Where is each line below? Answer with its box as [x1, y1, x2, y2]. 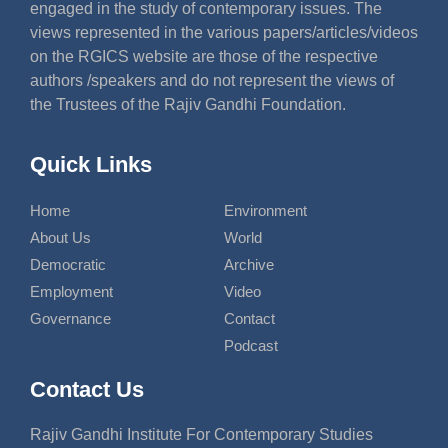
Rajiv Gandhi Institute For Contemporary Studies [30, 425, 373, 443]
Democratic [30, 255, 106, 273]
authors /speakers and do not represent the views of [30, 72, 394, 90]
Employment [30, 282, 113, 300]
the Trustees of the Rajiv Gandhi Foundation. [30, 96, 346, 114]
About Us [30, 228, 91, 246]
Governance [30, 309, 111, 327]
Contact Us [30, 376, 144, 402]
